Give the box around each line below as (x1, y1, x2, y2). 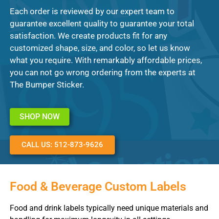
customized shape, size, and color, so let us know (10, 43, 190, 53)
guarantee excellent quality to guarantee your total (10, 19, 194, 29)
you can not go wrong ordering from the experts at (10, 67, 196, 78)
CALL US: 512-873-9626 (22, 140, 103, 149)
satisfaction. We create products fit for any (10, 31, 167, 41)
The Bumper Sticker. (10, 80, 84, 90)
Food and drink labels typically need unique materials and (10, 203, 208, 213)
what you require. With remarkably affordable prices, (10, 55, 202, 66)
